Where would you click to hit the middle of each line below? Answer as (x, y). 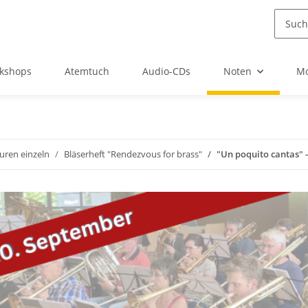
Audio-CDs (166, 71)
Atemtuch (87, 71)
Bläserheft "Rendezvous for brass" (133, 154)
